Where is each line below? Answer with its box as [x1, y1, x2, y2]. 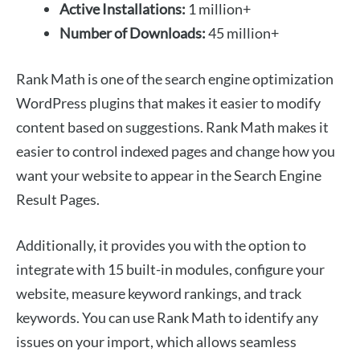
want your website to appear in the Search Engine [16, 166, 321, 185]
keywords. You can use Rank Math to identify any [16, 309, 318, 327]
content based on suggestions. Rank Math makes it [16, 118, 329, 137]
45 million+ [206, 24, 279, 43]
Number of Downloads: [59, 24, 206, 43]
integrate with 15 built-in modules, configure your [16, 260, 325, 279]
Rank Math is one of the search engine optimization [16, 70, 333, 88]
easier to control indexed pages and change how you [16, 142, 335, 161]
